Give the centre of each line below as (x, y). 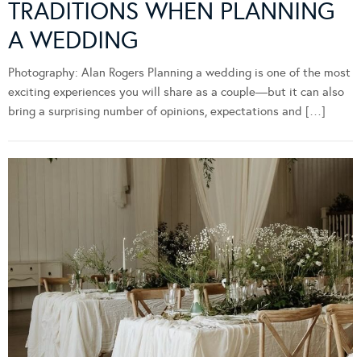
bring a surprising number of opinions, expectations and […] (167, 111)
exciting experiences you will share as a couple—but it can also (176, 91)
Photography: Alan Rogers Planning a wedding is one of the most (179, 72)
